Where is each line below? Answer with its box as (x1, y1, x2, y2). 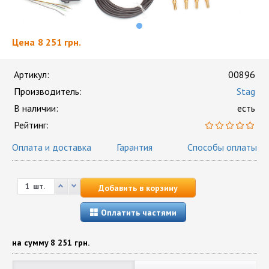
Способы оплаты (187, 141, 257, 153)
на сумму (12, 237, 49, 248)
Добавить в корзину (98, 183, 178, 193)
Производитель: (14, 85, 82, 97)
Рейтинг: (14, 119, 49, 131)
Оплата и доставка (12, 141, 91, 153)
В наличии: (14, 102, 58, 114)
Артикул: (14, 68, 49, 80)
